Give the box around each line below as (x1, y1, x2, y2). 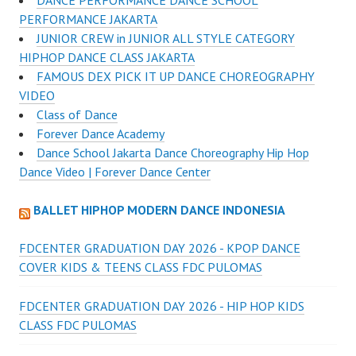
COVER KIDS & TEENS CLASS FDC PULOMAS (19, 259, 262, 275)
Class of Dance (37, 106, 118, 122)
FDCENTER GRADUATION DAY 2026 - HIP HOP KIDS (19, 298, 304, 314)
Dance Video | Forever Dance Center (19, 164, 211, 180)
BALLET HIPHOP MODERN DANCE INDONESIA (33, 202, 285, 218)
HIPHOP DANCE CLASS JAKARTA (19, 49, 195, 65)
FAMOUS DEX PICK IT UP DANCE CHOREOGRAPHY (37, 68, 315, 84)
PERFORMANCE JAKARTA (19, 11, 157, 27)
